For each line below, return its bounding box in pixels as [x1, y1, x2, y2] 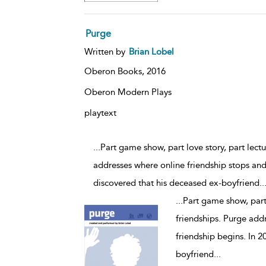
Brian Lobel [128, 46, 174, 57]
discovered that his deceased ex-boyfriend [93, 177, 259, 188]
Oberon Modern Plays [84, 86, 172, 97]
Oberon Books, [84, 65, 147, 77]
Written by [84, 46, 128, 57]
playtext [84, 107, 116, 118]
